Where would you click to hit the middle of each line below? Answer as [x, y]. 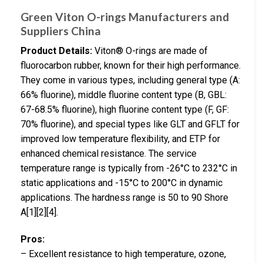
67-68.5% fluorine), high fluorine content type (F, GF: [125, 110]
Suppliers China [61, 31]
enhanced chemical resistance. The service [109, 154]
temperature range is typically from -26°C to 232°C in [129, 168]
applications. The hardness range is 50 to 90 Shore [124, 198]
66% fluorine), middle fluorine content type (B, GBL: [124, 95]
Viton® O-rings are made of [150, 51]
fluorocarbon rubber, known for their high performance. [131, 66]
